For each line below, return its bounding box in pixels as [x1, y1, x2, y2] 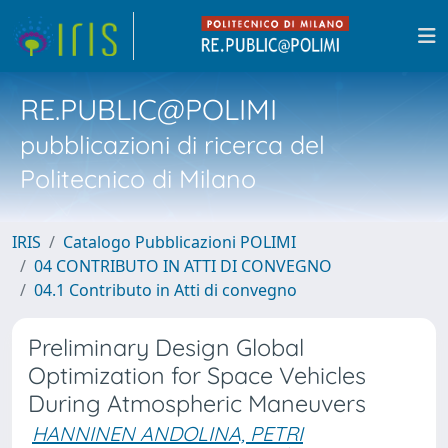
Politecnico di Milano [20, 163, 256, 194]
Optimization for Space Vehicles [28, 361, 366, 390]
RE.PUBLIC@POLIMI [20, 91, 277, 127]
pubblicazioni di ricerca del [20, 129, 325, 160]
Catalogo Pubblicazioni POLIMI [63, 231, 296, 253]
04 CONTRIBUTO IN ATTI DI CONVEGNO [34, 255, 332, 277]
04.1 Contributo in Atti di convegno [34, 279, 297, 301]
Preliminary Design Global [28, 333, 304, 362]
